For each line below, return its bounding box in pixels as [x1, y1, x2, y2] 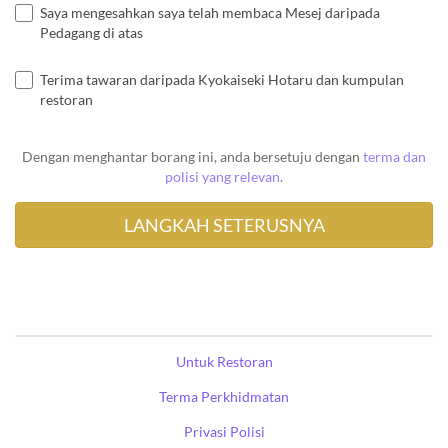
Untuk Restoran [175, 352, 273, 370]
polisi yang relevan [165, 167, 280, 185]
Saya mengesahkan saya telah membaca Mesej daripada [40, 3, 380, 21]
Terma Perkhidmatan [159, 387, 289, 405]
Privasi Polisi [183, 422, 265, 440]
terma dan [363, 147, 426, 165]
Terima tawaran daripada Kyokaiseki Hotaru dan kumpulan [40, 70, 404, 88]
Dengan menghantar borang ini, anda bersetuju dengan [22, 147, 363, 165]
